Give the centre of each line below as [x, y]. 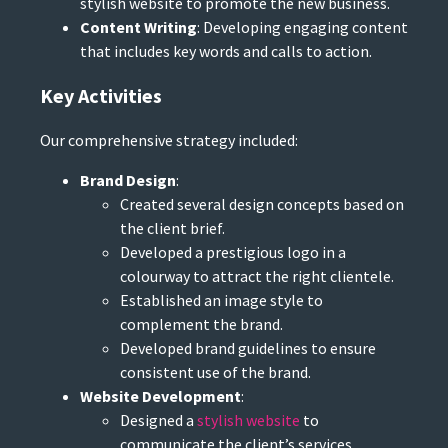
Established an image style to [221, 300]
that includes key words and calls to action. [226, 51]
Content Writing [138, 27]
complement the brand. [201, 324]
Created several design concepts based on [262, 204]
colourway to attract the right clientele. [257, 276]
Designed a [158, 420]
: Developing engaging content [302, 27]
